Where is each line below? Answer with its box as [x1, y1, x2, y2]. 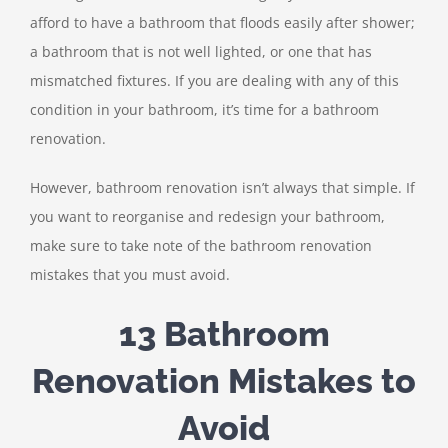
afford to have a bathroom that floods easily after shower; [30, 12, 415, 32]
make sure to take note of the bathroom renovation [30, 235, 372, 255]
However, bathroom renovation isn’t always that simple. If [30, 177, 415, 197]
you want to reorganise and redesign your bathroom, [30, 206, 385, 226]
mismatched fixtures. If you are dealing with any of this [30, 70, 399, 90]
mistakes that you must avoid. [30, 264, 230, 284]
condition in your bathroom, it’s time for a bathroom [30, 99, 379, 119]
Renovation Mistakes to [32, 361, 416, 402]
